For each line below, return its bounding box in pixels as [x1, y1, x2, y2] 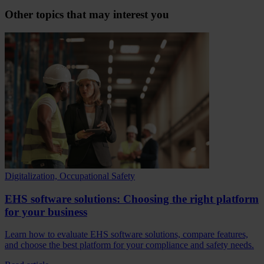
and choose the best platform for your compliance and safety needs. [5, 240, 254, 250]
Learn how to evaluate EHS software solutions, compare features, [5, 229, 248, 240]
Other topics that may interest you [5, 8, 169, 21]
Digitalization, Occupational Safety [5, 170, 135, 181]
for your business [5, 205, 87, 218]
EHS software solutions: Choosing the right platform [5, 192, 259, 205]
